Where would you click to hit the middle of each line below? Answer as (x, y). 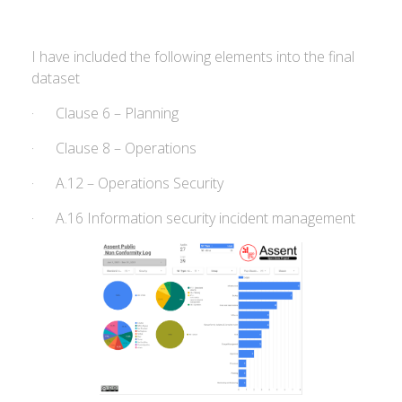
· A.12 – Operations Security (127, 183)
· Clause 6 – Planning (105, 113)
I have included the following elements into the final (193, 57)
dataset (56, 78)
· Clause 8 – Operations (114, 148)
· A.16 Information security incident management (193, 218)
